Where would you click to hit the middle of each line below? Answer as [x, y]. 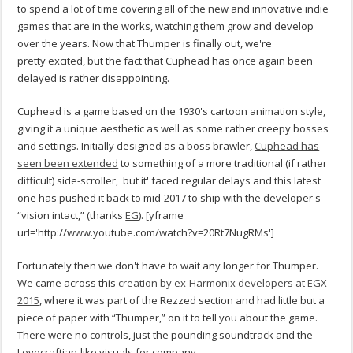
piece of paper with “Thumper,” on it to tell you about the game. [168, 318]
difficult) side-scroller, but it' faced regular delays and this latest [169, 181]
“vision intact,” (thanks [72, 216]
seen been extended [68, 163]
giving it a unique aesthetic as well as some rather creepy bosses [173, 129]
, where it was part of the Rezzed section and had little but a [182, 301]
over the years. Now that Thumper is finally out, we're [145, 44]
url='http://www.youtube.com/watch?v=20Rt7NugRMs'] [146, 233]
